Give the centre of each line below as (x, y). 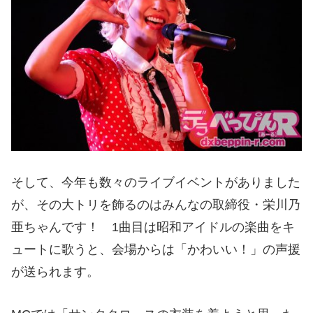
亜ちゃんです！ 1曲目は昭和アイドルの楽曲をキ (153, 227)
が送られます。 (55, 271)
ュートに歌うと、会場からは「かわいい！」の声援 (156, 249)
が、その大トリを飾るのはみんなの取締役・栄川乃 (156, 204)
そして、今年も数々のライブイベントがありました (156, 182)
